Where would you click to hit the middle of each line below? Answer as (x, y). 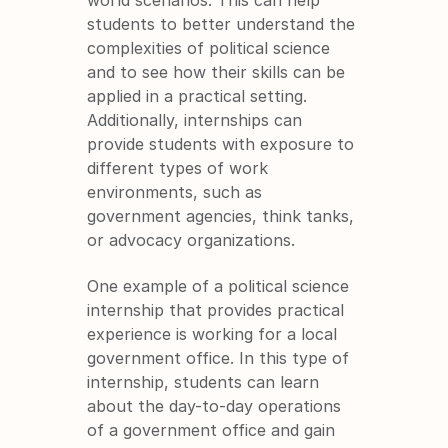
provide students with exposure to (221, 143)
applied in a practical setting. (197, 95)
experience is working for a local (212, 333)
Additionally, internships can (195, 119)
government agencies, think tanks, (221, 215)
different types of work (178, 167)
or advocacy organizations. (191, 239)
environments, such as (175, 191)
